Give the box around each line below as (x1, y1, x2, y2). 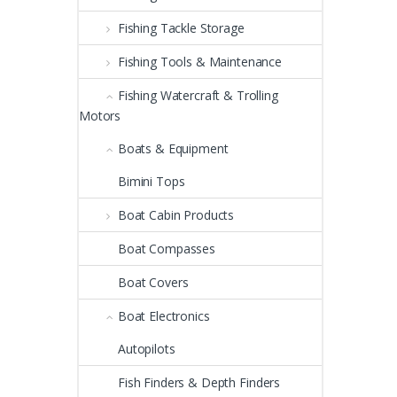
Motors (79, 106, 121, 124)
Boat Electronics (117, 307, 210, 324)
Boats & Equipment (117, 139, 229, 157)
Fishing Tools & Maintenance (117, 52, 283, 70)
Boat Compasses (118, 239, 216, 257)
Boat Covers (118, 273, 189, 291)
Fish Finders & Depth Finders (118, 373, 281, 391)
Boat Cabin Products (117, 206, 235, 223)
